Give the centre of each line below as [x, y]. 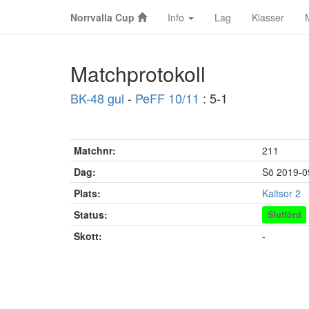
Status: [91, 215]
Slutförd [284, 215]
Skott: [88, 236]
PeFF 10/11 [167, 98]
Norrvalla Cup [102, 17]
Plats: [87, 193]
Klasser [268, 17]
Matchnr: [95, 150]
